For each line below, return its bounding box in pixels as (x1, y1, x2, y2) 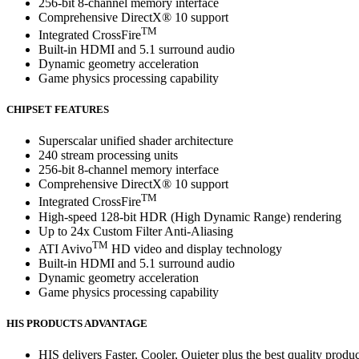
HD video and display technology (108, 242, 282, 256)
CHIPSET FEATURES (6, 103, 109, 116)
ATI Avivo (38, 242, 92, 256)
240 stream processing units (38, 148, 178, 163)
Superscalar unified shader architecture (38, 134, 233, 148)
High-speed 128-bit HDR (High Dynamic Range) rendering (38, 209, 341, 224)
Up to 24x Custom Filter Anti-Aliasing (38, 224, 233, 238)
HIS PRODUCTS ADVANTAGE (6, 317, 147, 330)
